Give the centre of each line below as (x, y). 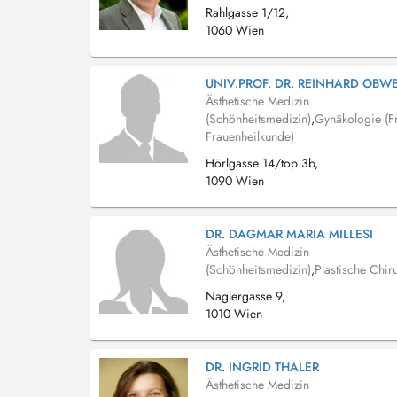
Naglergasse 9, (245, 296)
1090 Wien (235, 181)
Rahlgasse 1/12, (247, 12)
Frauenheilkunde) (250, 136)
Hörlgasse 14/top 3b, (262, 163)
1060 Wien (235, 30)
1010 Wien (234, 314)
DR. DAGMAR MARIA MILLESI (289, 234)
